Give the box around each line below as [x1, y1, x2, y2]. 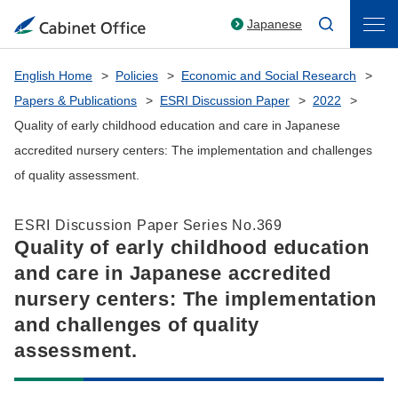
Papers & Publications [14, 93, 137, 107]
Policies [115, 68, 158, 83]
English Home [14, 68, 92, 83]
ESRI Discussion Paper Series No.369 [14, 218, 283, 233]
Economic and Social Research [181, 68, 356, 83]
